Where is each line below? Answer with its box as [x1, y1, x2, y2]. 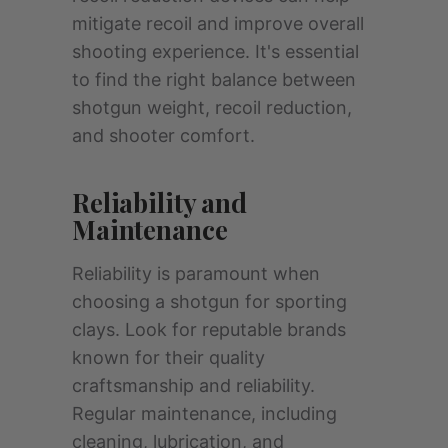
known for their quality [72, 347, 265, 369]
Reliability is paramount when [72, 263, 320, 285]
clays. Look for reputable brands [72, 319, 346, 341]
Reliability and [72, 185, 247, 221]
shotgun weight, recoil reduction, [72, 97, 352, 119]
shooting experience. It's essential [72, 41, 359, 63]
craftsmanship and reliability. [72, 375, 315, 397]
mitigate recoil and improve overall [72, 13, 364, 35]
